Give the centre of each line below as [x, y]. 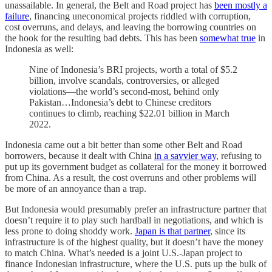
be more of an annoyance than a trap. [76, 188]
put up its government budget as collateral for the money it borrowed [136, 166]
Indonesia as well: [39, 49]
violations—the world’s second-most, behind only [124, 91]
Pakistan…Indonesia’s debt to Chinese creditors [120, 102]
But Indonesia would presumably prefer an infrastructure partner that [136, 209]
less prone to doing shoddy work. [70, 231]
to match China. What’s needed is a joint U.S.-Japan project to [124, 253]
